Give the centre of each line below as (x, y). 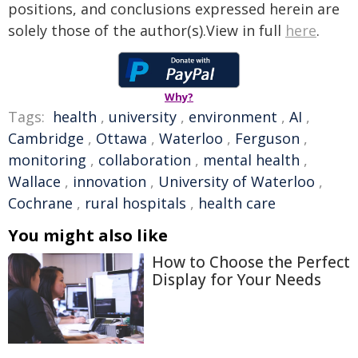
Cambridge (46, 138)
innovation (109, 181)
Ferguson (267, 138)
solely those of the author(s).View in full (147, 30)
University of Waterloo (237, 181)
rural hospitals (135, 203)
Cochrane (40, 203)
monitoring (47, 160)
